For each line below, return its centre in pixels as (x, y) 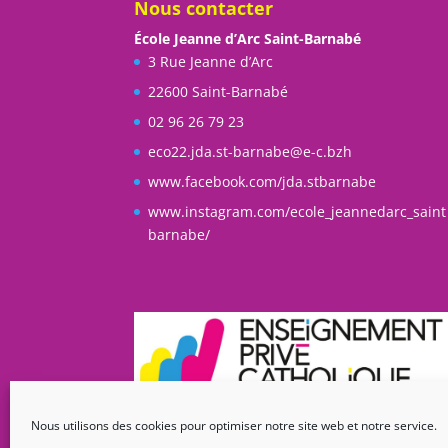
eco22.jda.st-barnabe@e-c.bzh (250, 151)
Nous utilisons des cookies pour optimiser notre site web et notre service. (234, 425)
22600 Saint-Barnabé (218, 91)
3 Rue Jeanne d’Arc (211, 61)
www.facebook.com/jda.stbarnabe (262, 181)
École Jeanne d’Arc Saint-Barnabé (248, 38)
